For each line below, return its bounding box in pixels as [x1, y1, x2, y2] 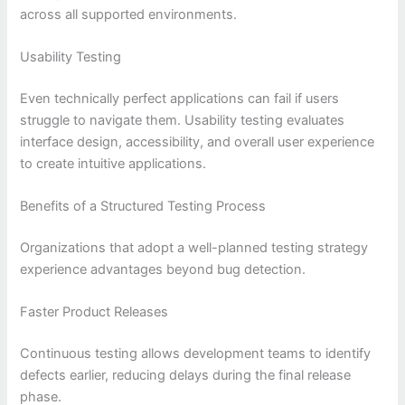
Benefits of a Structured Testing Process [20, 198, 267, 215]
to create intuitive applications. [20, 155, 207, 172]
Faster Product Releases [20, 304, 169, 321]
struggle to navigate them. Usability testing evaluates [20, 111, 345, 128]
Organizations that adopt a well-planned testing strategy [20, 240, 369, 257]
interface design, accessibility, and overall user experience [20, 133, 375, 150]
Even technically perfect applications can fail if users [20, 89, 340, 107]
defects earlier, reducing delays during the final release [20, 367, 352, 384]
